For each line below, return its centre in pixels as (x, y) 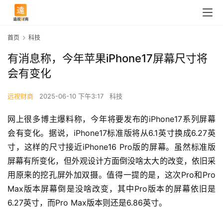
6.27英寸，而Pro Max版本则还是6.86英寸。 (87, 203)
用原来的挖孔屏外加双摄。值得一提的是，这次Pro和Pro (111, 175)
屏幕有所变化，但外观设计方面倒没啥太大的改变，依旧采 (111, 161)
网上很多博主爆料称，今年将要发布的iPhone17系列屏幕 (111, 119)
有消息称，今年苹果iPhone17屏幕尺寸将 (108, 58)
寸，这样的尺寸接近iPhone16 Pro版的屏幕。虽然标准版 (111, 147)
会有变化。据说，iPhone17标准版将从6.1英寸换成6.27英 (111, 133)
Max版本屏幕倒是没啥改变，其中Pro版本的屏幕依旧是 (111, 189)
